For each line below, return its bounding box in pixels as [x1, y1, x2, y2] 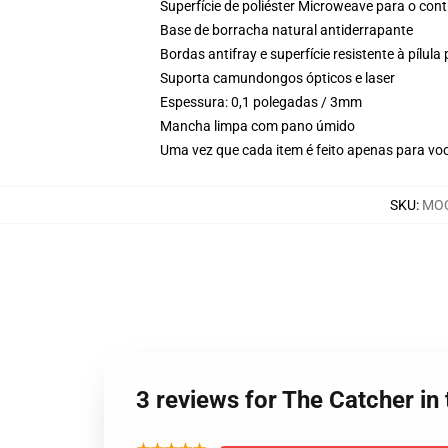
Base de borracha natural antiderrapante [160, 22, 413, 38]
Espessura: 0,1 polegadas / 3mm [160, 94, 362, 110]
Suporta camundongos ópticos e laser [160, 70, 395, 86]
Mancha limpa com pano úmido [160, 118, 355, 134]
